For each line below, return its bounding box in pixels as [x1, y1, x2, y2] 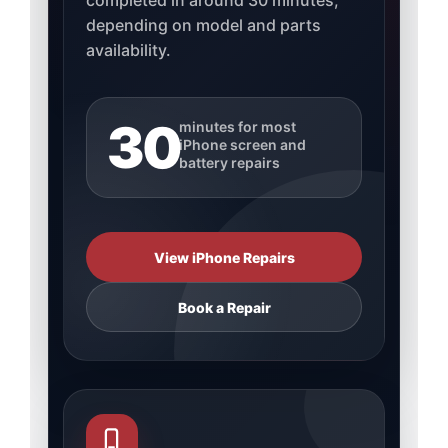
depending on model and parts [85, 15, 321, 36]
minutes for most [179, 118, 297, 136]
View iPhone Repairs [153, 248, 295, 266]
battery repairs [179, 154, 281, 172]
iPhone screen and [179, 136, 307, 154]
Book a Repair [177, 298, 271, 316]
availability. [85, 40, 171, 61]
